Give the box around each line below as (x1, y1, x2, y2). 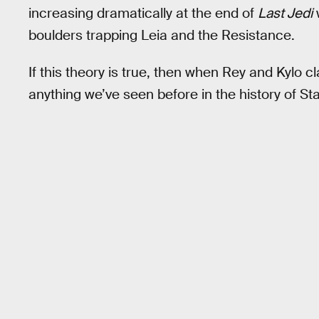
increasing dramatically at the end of (28, 4, 258, 22)
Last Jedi (258, 4, 313, 22)
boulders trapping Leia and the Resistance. (28, 26, 295, 44)
